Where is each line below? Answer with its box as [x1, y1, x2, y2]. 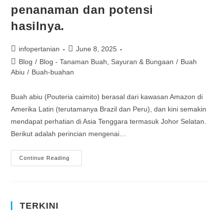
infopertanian [19, 45, 60, 53]
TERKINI [20, 201, 59, 211]
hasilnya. [11, 19, 65, 33]
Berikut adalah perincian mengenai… [11, 130, 127, 138]
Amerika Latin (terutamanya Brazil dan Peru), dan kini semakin [11, 105, 207, 113]
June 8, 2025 [76, 45, 117, 53]
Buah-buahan [32, 68, 74, 76]
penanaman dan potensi [11, 3, 154, 16]
